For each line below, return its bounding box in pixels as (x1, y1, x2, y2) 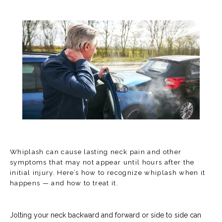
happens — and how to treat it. (10, 179, 118, 187)
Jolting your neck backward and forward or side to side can (10, 211, 201, 219)
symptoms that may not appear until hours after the (10, 158, 195, 166)
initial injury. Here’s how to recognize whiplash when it (10, 168, 206, 176)
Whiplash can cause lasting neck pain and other (10, 148, 182, 156)
